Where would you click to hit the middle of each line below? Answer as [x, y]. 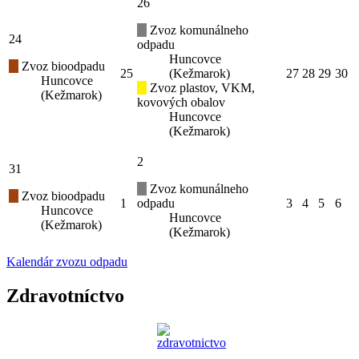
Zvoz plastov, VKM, [201, 88]
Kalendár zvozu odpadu [67, 262]
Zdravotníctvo [65, 295]
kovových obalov [181, 102]
